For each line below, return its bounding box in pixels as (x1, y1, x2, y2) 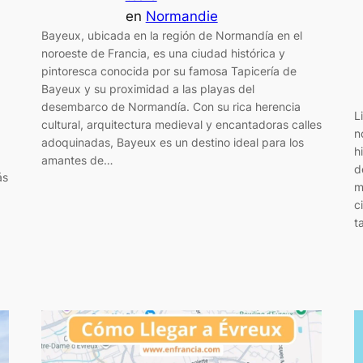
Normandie (145, 8, 218, 25)
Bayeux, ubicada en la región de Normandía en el (41, 28, 302, 43)
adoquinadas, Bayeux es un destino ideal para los (41, 135, 304, 150)
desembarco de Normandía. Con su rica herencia (41, 100, 301, 114)
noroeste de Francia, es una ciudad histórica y (41, 46, 285, 61)
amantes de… (41, 153, 113, 168)
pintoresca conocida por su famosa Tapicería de (41, 64, 297, 79)
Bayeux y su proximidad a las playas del (41, 82, 254, 96)
